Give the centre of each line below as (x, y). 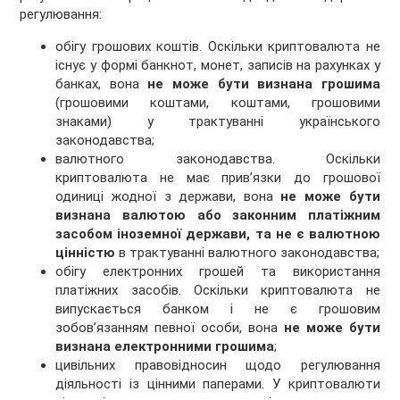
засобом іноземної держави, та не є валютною (218, 234)
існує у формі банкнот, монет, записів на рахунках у (218, 66)
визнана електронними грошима (165, 347)
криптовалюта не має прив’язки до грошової (218, 178)
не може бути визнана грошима (264, 84)
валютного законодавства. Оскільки (218, 159)
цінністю (86, 253)
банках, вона (102, 84)
